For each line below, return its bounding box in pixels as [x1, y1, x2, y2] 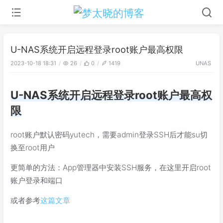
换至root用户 [10, 142, 55, 152]
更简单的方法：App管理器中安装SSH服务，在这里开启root [10, 162, 211, 172]
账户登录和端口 [10, 175, 63, 185]
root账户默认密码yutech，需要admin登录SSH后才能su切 [10, 129, 208, 139]
